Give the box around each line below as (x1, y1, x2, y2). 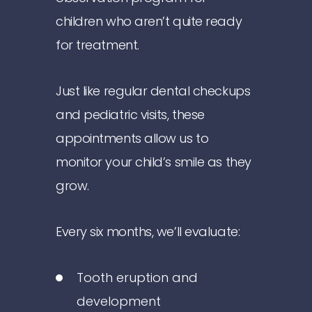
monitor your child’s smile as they (56, 153, 251, 171)
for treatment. (56, 36, 139, 54)
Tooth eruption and (77, 269, 198, 286)
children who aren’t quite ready (56, 13, 242, 30)
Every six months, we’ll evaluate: (56, 223, 240, 240)
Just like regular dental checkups (56, 82, 251, 100)
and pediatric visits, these (56, 106, 205, 123)
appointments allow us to (56, 130, 209, 147)
